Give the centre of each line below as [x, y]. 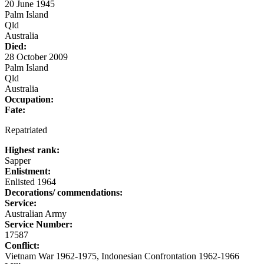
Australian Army [36, 213]
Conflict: [22, 245]
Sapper [18, 160]
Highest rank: [32, 150]
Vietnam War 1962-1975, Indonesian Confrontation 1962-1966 [122, 256]
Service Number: [39, 224]
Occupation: [29, 99]
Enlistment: [28, 171]
